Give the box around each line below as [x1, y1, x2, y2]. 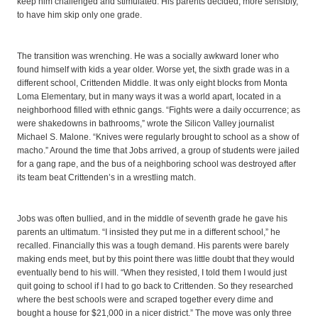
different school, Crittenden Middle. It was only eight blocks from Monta [17, 77, 287, 88]
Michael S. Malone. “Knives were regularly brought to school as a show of [17, 131, 299, 142]
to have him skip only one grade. [17, 10, 142, 20]
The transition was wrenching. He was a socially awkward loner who [17, 50, 279, 61]
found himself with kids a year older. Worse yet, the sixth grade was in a [17, 64, 290, 75]
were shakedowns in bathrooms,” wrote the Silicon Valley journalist [17, 118, 274, 128]
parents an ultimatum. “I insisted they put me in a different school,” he [17, 226, 280, 237]
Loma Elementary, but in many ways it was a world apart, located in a [17, 91, 281, 102]
